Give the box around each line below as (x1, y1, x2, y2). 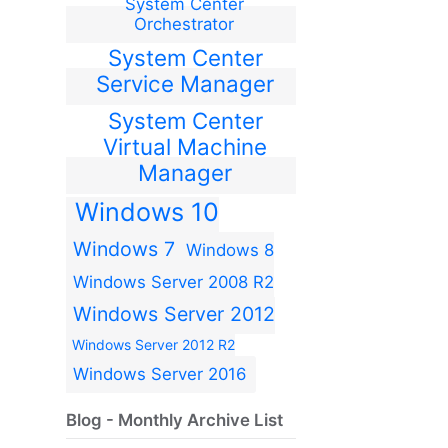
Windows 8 (186, 239, 275, 260)
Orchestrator (134, 13, 235, 34)
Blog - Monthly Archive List (66, 410, 283, 431)
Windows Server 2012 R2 (72, 335, 235, 353)
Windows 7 (73, 236, 176, 261)
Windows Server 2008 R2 (72, 271, 274, 292)
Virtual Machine (103, 132, 268, 160)
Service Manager (96, 69, 275, 97)
